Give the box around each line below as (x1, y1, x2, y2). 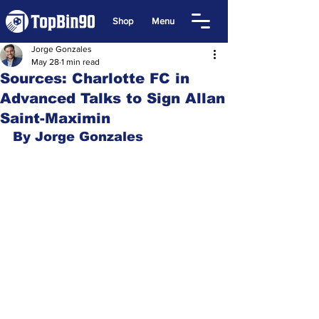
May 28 (31, 57, 59, 67)
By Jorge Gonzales (13, 130, 147, 144)
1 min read (61, 57, 100, 67)
